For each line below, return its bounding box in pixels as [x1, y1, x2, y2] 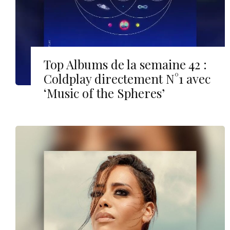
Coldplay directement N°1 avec [44, 70, 210, 87]
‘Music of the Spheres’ [44, 84, 165, 101]
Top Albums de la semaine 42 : [44, 55, 207, 72]
